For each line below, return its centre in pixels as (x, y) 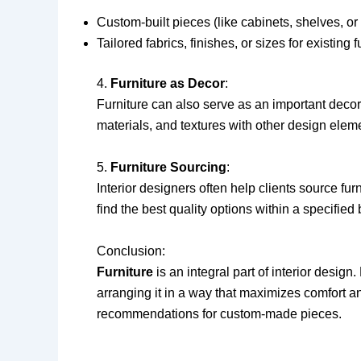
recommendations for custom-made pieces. (219, 313)
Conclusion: (131, 251)
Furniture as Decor (168, 84)
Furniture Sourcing (168, 167)
